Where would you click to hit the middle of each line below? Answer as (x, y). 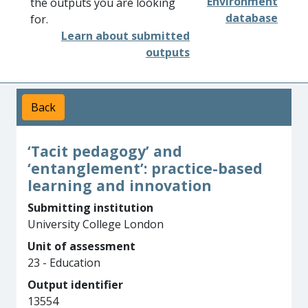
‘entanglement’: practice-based (145, 168)
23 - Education (64, 263)
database (252, 18)
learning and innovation (120, 185)
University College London (96, 224)
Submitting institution (90, 208)
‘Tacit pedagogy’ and (105, 151)
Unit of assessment (81, 246)
